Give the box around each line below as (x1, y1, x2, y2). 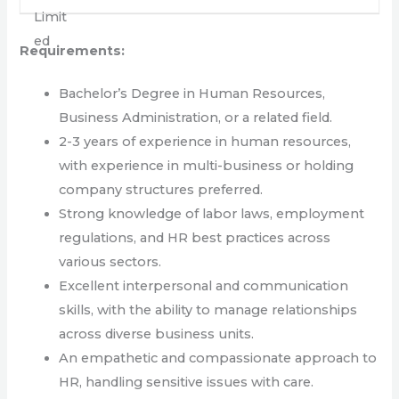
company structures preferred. (59, 181, 264, 198)
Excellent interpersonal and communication (59, 277, 349, 294)
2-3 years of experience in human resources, (59, 133, 352, 150)
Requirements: (20, 43, 126, 60)
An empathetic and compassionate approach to (59, 349, 378, 366)
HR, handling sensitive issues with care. (59, 373, 314, 390)
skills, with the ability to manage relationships (59, 301, 358, 318)
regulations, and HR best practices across (59, 229, 331, 246)
